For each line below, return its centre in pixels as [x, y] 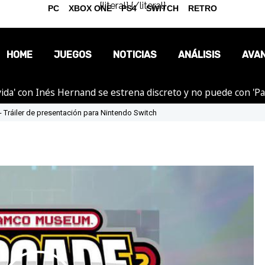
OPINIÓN [135, 95]
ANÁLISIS [199, 54]
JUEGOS [73, 54]
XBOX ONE [90, 8]
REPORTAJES [135, 121]
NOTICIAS [135, 54]
